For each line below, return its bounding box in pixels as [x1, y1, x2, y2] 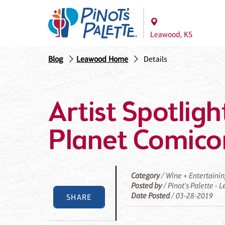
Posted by [131, 181, 162, 191]
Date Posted [131, 191, 170, 201]
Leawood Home [76, 54, 129, 64]
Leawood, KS [150, 30, 192, 39]
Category [131, 171, 160, 181]
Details [143, 54, 167, 64]
